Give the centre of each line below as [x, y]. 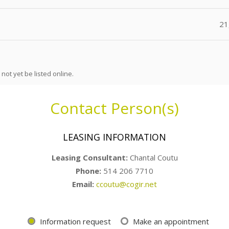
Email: [83, 184]
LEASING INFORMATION [114, 137]
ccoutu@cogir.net [127, 184]
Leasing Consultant [88, 157]
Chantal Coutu [154, 157]
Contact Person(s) [114, 108]
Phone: [89, 170]
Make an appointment [171, 221]
